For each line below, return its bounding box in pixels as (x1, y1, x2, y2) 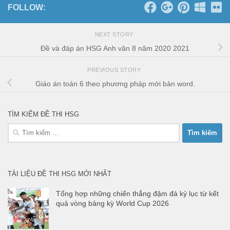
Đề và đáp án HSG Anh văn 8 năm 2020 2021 (41, 44, 189, 53)
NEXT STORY (94, 31, 136, 37)
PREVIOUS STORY (87, 66, 143, 73)
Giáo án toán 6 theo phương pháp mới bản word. (35, 80, 195, 88)
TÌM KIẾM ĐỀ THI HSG (8, 110, 79, 118)
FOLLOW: (8, 3, 46, 12)
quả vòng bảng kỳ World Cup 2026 (56, 199, 169, 207)
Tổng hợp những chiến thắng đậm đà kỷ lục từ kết (56, 189, 219, 198)
